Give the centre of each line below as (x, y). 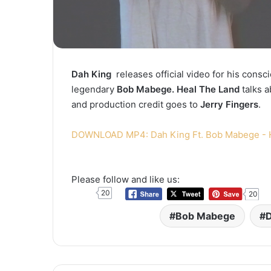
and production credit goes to (136, 104)
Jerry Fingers (229, 104)
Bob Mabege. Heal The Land (179, 89)
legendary (94, 89)
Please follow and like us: (126, 179)
